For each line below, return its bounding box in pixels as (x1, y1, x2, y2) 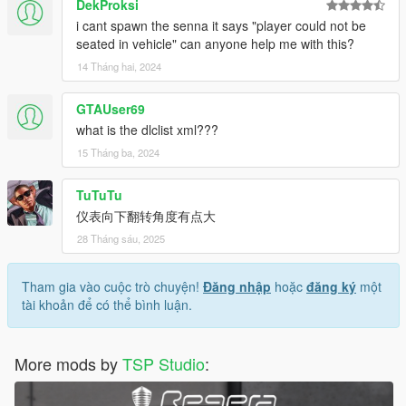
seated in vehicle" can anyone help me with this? (76, 34, 354, 53)
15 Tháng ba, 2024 (77, 144, 159, 159)
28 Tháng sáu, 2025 (77, 230, 165, 246)
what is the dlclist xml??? (76, 120, 218, 139)
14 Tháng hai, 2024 (77, 58, 161, 73)
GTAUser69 (76, 99, 145, 118)
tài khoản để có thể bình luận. (22, 295, 192, 314)
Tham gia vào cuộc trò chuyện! (22, 276, 203, 295)
